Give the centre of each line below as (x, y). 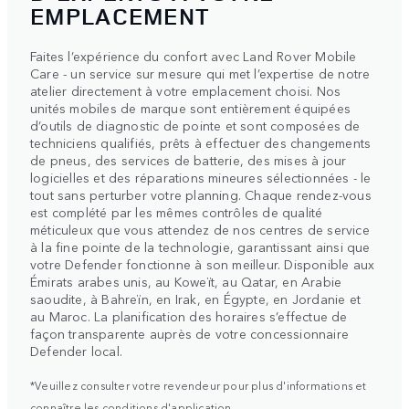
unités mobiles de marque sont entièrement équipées (191, 108)
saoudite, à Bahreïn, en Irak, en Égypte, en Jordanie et (196, 299)
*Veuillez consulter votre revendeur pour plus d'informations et (199, 385)
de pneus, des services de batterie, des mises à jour (189, 160)
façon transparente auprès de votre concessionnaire (190, 334)
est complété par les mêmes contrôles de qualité (177, 212)
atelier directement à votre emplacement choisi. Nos (186, 91)
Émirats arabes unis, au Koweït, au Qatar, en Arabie (186, 282)
